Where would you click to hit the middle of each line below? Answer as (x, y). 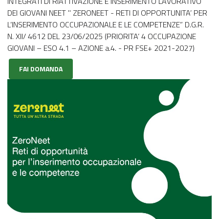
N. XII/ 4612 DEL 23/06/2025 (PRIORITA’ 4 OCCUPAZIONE (102, 36)
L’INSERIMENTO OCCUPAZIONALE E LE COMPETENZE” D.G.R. (106, 24)
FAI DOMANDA (41, 69)
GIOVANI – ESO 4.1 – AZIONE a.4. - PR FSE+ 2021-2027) (101, 48)
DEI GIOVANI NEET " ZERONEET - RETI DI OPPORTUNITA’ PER (107, 13)
